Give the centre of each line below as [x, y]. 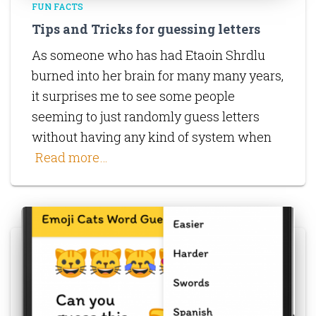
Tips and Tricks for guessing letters [146, 29]
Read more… [72, 158]
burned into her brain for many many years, [158, 76]
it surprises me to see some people [133, 96]
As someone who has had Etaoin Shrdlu [148, 55]
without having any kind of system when [152, 137]
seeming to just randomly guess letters [146, 117]
